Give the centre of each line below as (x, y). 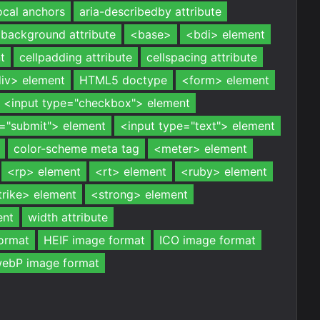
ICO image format (207, 240)
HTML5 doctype (123, 80)
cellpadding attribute (76, 57)
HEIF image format (94, 240)
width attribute (68, 217)
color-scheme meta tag (76, 149)
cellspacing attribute (202, 57)
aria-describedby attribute (150, 11)
